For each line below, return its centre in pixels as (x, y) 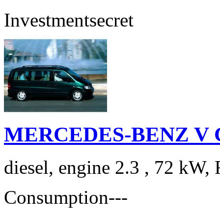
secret (111, 20)
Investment (47, 20)
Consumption (56, 197)
